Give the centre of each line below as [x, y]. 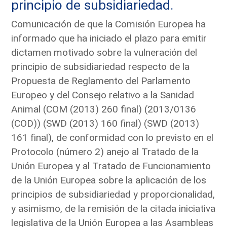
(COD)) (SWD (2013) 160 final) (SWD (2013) [105, 123]
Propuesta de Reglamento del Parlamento [101, 81]
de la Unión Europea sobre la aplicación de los [109, 180]
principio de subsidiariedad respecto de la [101, 66]
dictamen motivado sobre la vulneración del [104, 52]
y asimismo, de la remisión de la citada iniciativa [113, 208]
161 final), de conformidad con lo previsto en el [112, 137]
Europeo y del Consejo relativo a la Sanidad [103, 95]
